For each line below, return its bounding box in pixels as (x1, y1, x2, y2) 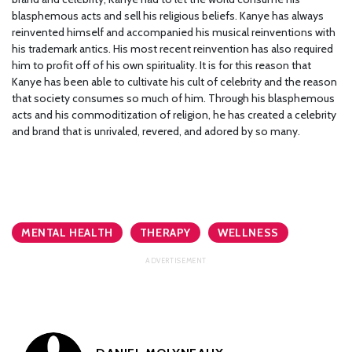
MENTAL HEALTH (21, 225, 113, 240)
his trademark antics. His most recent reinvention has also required (12, 42, 333, 57)
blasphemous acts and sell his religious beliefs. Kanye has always (12, 9, 324, 24)
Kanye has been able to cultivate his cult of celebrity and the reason (12, 75, 337, 90)
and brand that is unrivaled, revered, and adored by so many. (12, 124, 302, 139)
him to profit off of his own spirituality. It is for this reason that (12, 58, 311, 73)
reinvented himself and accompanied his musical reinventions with (12, 25, 335, 40)
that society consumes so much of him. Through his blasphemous (12, 91, 335, 106)
